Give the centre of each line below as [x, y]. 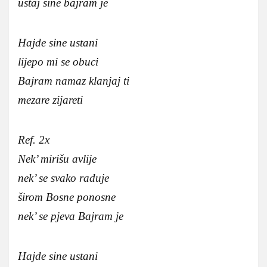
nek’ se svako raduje [63, 178]
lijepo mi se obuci [58, 61]
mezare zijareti [50, 100]
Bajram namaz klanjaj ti [74, 80]
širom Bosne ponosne [67, 197]
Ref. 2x [34, 139]
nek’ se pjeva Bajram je [71, 216]
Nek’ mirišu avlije [57, 159]
